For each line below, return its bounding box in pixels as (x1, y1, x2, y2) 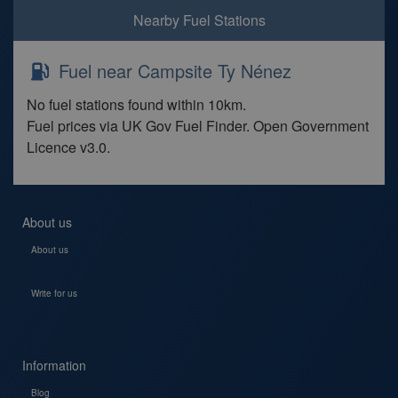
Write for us (31, 287, 77, 299)
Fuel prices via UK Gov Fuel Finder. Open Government (27, 115, 369, 136)
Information (22, 356, 86, 374)
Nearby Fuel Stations (132, 10, 266, 30)
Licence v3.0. (27, 137, 110, 157)
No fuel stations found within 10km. (27, 94, 246, 115)
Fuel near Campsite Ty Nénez (53, 58, 291, 84)
